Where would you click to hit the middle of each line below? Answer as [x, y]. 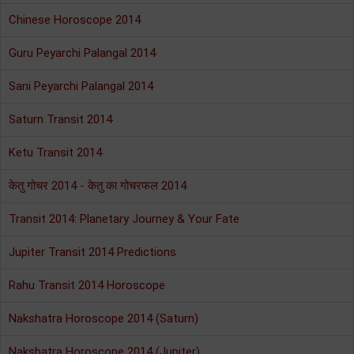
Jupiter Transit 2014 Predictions [92, 252]
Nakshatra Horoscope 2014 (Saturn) [104, 318]
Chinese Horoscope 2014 [75, 20]
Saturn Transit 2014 [60, 119]
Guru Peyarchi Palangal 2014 [82, 53]
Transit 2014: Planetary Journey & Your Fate [124, 219]
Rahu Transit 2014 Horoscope [87, 285]
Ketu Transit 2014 [55, 153]
